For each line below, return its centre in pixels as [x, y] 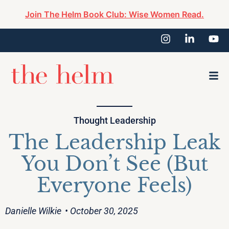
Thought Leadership [114, 121]
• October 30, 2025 [101, 211]
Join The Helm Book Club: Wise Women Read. [114, 14]
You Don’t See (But [114, 164]
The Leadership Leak [114, 143]
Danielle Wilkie [33, 211]
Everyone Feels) [114, 186]
